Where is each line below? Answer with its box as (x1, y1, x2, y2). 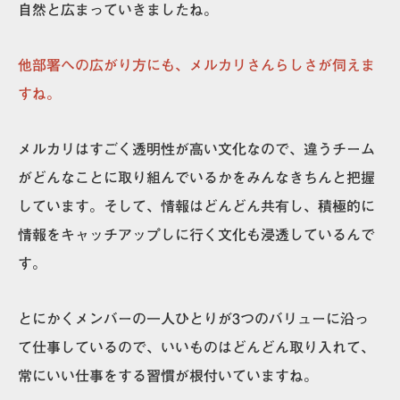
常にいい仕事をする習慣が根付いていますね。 (18, 368, 318, 383)
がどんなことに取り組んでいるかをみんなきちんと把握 (18, 170, 375, 185)
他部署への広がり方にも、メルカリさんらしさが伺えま (18, 57, 375, 72)
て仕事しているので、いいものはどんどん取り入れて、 (18, 339, 375, 354)
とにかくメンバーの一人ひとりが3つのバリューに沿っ (18, 311, 369, 326)
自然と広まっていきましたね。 (18, 2, 218, 17)
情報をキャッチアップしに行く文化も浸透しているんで (18, 227, 375, 242)
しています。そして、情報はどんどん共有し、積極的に (18, 198, 375, 213)
